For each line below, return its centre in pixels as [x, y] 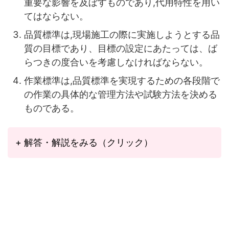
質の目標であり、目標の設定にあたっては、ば [121, 48]
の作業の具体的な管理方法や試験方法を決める [121, 94]
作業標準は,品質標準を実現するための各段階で [122, 80]
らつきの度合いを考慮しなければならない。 [116, 62]
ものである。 [52, 108]
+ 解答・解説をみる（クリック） [84, 142]
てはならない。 [56, 16]
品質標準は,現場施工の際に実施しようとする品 [122, 34]
